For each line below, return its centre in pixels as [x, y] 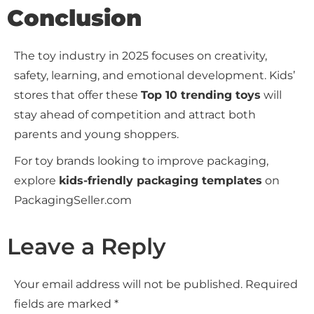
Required [272, 285]
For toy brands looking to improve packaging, [141, 161]
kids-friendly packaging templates [161, 181]
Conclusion [74, 18]
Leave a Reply [87, 247]
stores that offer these [77, 95]
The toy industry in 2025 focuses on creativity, [141, 56]
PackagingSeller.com [73, 200]
